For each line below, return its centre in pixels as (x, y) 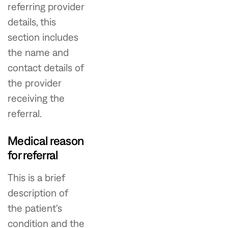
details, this (32, 22)
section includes (43, 37)
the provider (35, 83)
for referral (33, 155)
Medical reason (46, 140)
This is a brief (36, 177)
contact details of (46, 67)
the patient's (35, 208)
